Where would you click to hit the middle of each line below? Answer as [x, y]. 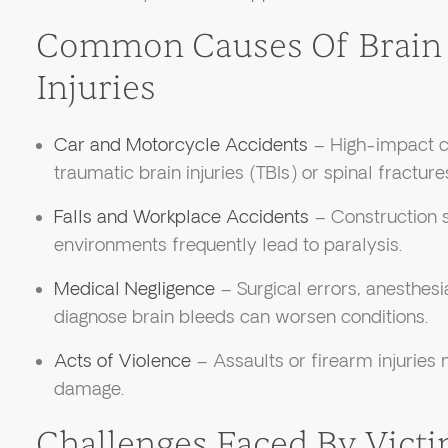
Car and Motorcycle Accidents [180, 145]
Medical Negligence [134, 289]
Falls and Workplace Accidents [181, 217]
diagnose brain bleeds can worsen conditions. [240, 317]
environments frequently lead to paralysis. [227, 245]
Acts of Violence [122, 361]
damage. [88, 389]
